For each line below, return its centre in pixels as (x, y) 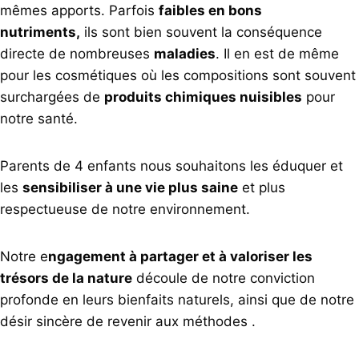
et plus (262, 187)
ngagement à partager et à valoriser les (180, 256)
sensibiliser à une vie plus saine (130, 187)
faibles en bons (210, 10)
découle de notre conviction (224, 278)
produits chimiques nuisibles (203, 97)
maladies (185, 53)
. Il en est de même (277, 53)
